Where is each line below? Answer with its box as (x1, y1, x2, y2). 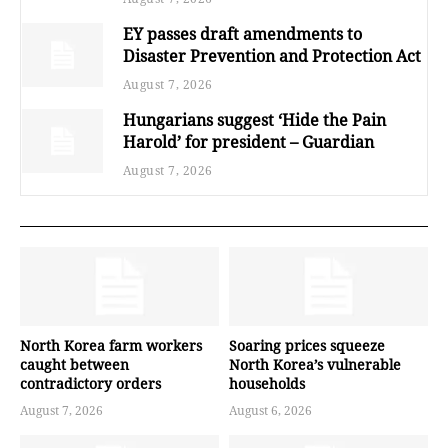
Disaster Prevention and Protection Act (122, 44, 421, 67)
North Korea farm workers (20, 336, 202, 356)
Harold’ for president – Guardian (122, 130, 374, 153)
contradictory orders (20, 374, 161, 394)
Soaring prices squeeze (229, 336, 385, 356)
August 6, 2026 (229, 402, 312, 420)
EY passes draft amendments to (122, 22, 362, 45)
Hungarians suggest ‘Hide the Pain (122, 108, 386, 131)
